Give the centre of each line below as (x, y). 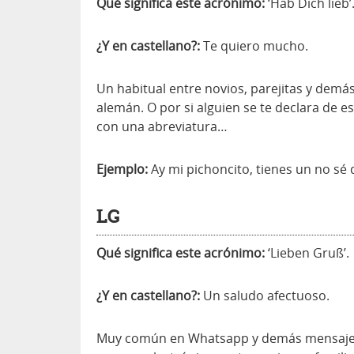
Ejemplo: (122, 169)
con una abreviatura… (162, 126)
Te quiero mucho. (254, 46)
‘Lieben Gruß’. (307, 253)
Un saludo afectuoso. (265, 296)
